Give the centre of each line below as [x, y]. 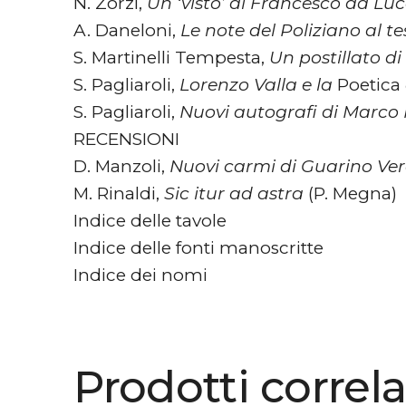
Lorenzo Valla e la [258, 84]
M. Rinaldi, [118, 193]
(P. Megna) [352, 193]
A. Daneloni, [126, 30]
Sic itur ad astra [236, 193]
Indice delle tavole [150, 220]
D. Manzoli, [121, 166]
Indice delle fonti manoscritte [198, 247]
